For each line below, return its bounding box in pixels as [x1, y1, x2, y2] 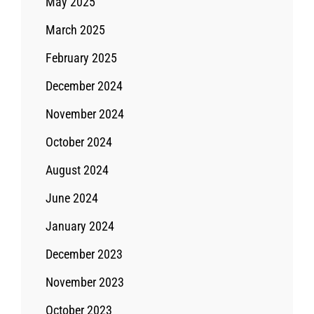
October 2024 [46, 134, 112, 149]
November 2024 [46, 106, 124, 121]
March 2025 [46, 22, 105, 37]
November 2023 [46, 274, 124, 289]
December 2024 [46, 78, 123, 93]
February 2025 [46, 50, 117, 65]
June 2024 [46, 190, 98, 205]
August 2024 [46, 162, 109, 177]
